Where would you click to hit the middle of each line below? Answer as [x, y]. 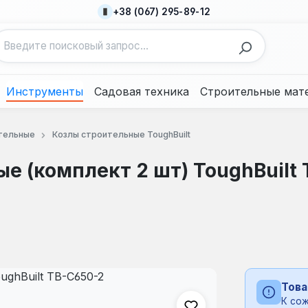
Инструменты [45, 91]
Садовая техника [142, 91]
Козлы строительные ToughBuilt [121, 134]
